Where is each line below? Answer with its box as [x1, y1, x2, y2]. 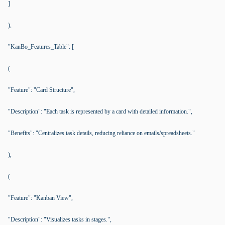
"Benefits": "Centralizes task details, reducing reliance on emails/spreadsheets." [8, 130, 195, 137]
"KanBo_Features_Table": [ [8, 43, 74, 50]
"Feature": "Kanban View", [8, 194, 73, 201]
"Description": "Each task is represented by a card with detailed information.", [8, 108, 192, 115]
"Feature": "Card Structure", [8, 86, 75, 93]
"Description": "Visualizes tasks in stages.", [8, 216, 111, 223]
